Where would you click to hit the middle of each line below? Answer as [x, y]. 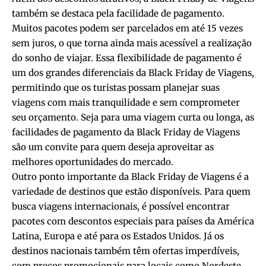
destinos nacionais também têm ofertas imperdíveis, [126, 251]
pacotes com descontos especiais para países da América [133, 221]
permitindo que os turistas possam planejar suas [116, 87]
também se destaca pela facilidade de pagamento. [118, 13]
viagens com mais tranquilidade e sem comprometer [126, 102]
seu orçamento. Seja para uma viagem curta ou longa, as [133, 117]
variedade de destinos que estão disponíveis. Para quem [131, 191]
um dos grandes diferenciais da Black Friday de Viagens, [133, 72]
